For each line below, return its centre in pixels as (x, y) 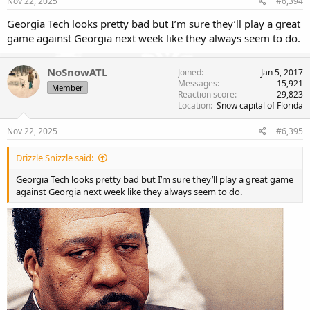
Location (194, 105)
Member (67, 87)
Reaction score (206, 94)
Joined (190, 72)
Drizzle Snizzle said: (55, 157)
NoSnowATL (77, 72)
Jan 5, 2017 (282, 72)
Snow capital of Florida (260, 105)
